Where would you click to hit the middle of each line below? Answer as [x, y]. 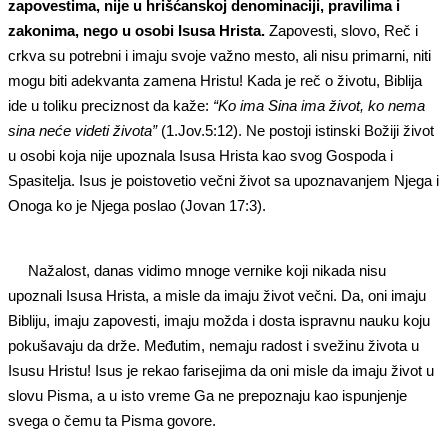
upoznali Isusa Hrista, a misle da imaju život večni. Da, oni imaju [217, 295]
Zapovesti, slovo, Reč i [341, 30]
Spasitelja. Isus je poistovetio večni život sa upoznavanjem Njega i [223, 180]
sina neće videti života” [82, 130]
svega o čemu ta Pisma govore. [114, 420]
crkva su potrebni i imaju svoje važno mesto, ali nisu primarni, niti [219, 55]
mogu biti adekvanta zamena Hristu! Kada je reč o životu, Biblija [215, 80]
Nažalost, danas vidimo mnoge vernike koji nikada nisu [207, 270]
